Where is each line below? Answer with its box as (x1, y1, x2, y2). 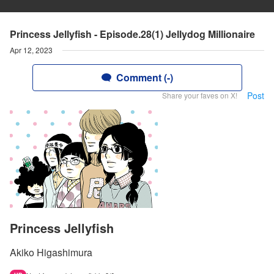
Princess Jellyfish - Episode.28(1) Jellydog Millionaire (10, 27, 255, 41)
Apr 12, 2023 (10, 45, 53, 55)
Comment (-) (116, 70, 173, 84)
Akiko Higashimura (10, 245, 92, 260)
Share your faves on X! (162, 90, 237, 100)
